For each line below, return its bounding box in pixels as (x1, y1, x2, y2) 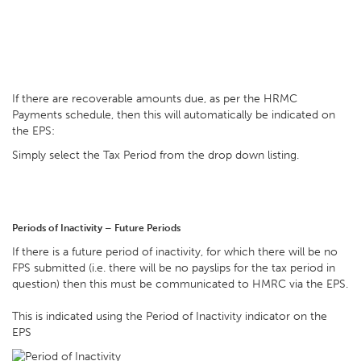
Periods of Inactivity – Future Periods (12, 222, 180, 234)
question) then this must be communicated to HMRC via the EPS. (12, 277, 348, 291)
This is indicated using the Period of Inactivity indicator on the (12, 309, 327, 323)
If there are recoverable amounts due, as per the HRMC (12, 92, 297, 106)
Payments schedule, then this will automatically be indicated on (12, 108, 335, 122)
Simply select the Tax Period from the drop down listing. (12, 148, 302, 162)
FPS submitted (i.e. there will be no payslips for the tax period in (12, 261, 335, 275)
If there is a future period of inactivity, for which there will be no (12, 245, 338, 259)
